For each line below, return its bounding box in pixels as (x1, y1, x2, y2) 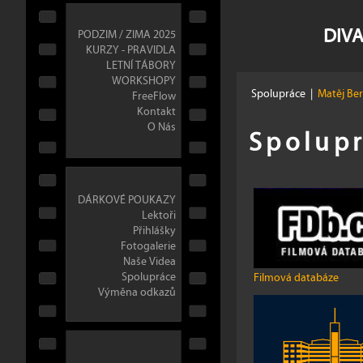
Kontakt (137, 102, 176, 122)
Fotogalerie (121, 237, 176, 256)
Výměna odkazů (98, 283, 176, 302)
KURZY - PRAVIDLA (86, 41, 176, 60)
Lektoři (142, 206, 176, 225)
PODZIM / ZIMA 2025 (78, 25, 176, 45)
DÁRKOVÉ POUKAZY (78, 190, 176, 210)
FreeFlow (132, 87, 176, 106)
